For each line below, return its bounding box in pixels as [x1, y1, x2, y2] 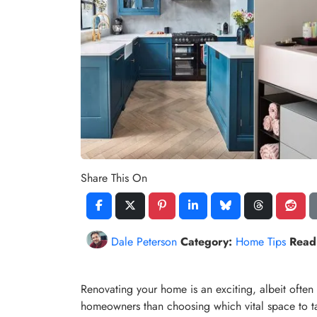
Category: [180, 233, 232, 250]
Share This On [81, 169, 147, 186]
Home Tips [236, 233, 286, 250]
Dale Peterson [111, 233, 177, 250]
